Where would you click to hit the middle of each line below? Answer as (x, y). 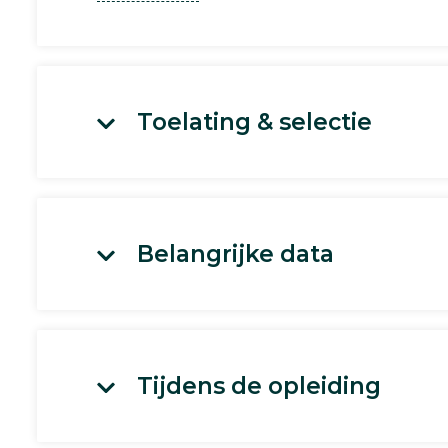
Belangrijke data (235, 254)
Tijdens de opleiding (259, 386)
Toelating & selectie (254, 122)
